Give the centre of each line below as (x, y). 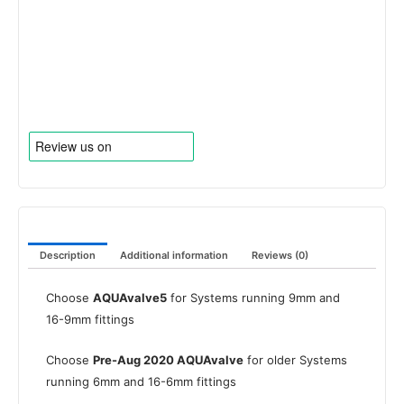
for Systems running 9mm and (253, 298)
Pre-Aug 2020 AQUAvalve (168, 359)
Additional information (174, 256)
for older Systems (295, 359)
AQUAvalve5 (130, 298)
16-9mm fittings (90, 320)
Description (68, 256)
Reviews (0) (280, 256)
